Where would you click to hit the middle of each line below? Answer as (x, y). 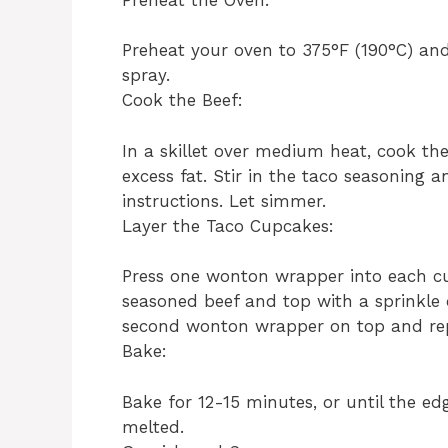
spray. (146, 75)
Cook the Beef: (182, 100)
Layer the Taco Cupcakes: (228, 225)
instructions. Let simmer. (224, 200)
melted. (153, 426)
